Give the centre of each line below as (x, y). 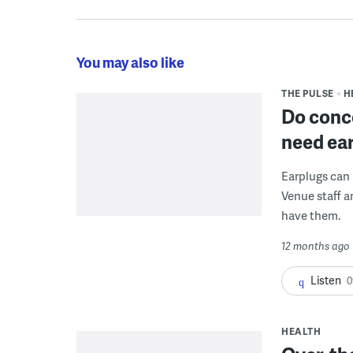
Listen (326, 280)
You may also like (130, 61)
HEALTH (301, 331)
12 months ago (316, 245)
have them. (311, 215)
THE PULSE (308, 93)
